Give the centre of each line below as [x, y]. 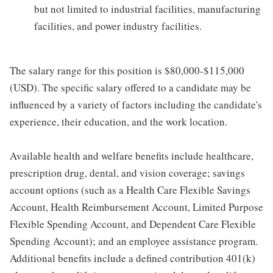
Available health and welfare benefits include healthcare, [132, 156]
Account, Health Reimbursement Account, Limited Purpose [136, 207]
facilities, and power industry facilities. [118, 26]
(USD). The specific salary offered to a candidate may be [130, 87]
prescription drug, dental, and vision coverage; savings [127, 173]
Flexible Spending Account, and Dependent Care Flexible [133, 224]
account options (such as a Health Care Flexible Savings [130, 190]
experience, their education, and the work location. [119, 122]
